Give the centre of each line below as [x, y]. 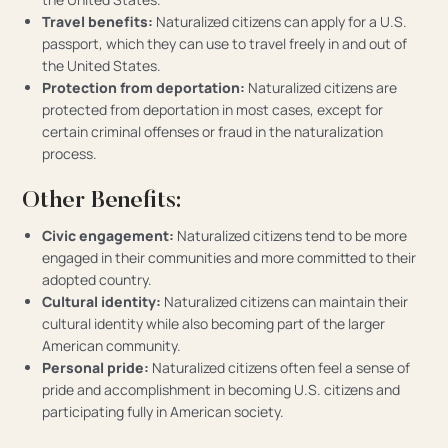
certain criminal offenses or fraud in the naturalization [213, 132]
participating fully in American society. [163, 411]
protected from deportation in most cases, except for [213, 110]
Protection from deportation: [144, 88]
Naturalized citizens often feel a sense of [280, 367]
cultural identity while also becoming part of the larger [214, 323]
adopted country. [97, 279]
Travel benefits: [98, 22]
